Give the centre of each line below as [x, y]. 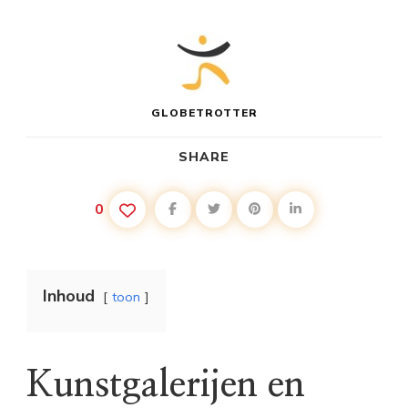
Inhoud [69, 296]
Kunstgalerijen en [166, 386]
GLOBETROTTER [204, 113]
